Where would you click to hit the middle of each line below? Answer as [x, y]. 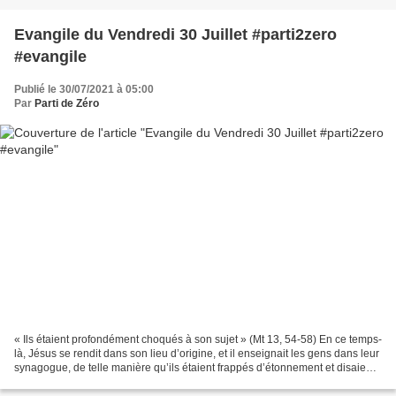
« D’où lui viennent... [63, 382]
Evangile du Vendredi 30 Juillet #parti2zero [175, 34]
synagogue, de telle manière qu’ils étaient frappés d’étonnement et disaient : [197, 368]
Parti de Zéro [67, 103]
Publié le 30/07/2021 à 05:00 [84, 89]
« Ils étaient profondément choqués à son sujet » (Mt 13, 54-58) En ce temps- [198, 340]
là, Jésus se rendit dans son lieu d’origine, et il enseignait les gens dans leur [197, 354]
